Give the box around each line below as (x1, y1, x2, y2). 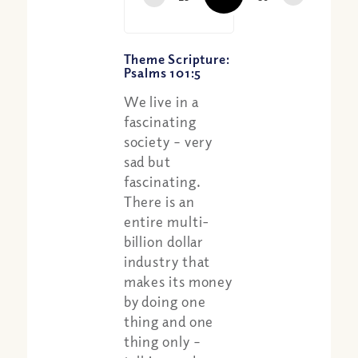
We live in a (123, 93, 199, 111)
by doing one (123, 292, 206, 311)
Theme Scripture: (123, 50, 230, 67)
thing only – (123, 332, 201, 351)
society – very (123, 133, 213, 151)
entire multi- (123, 213, 210, 231)
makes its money (123, 272, 233, 291)
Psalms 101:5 (123, 64, 202, 81)
